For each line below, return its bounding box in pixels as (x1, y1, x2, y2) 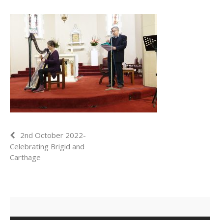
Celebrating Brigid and (10, 141, 84, 151)
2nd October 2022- (20, 130, 86, 140)
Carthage (10, 152, 41, 162)
